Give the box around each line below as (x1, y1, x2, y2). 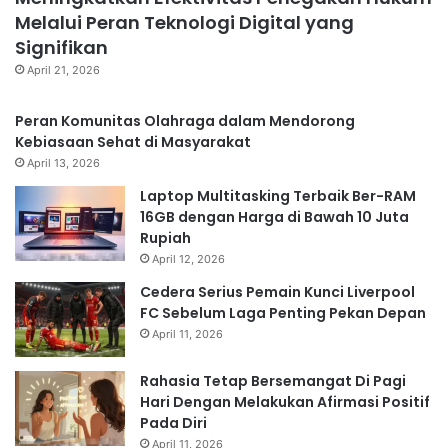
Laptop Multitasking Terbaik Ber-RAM (140, 186, 416, 207)
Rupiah (140, 228, 191, 249)
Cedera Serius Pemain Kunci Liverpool (140, 282, 415, 303)
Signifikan (15, 35, 108, 61)
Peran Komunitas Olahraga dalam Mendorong (15, 111, 355, 132)
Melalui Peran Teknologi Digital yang (15, 10, 354, 36)
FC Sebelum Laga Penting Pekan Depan (140, 303, 426, 324)
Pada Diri (140, 413, 207, 434)
